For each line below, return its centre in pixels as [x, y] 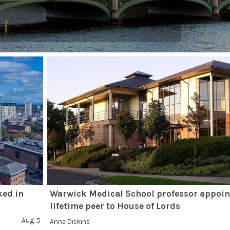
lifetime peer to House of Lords [115, 206]
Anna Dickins [70, 222]
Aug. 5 [31, 221]
